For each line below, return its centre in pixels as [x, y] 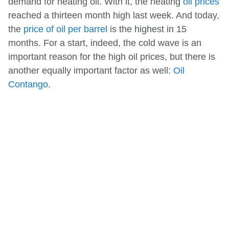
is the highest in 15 [147, 29]
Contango [28, 85]
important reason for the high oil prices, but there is [112, 57]
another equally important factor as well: [91, 71]
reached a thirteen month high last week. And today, [114, 16]
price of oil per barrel [65, 29]
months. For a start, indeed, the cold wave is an [105, 43]
